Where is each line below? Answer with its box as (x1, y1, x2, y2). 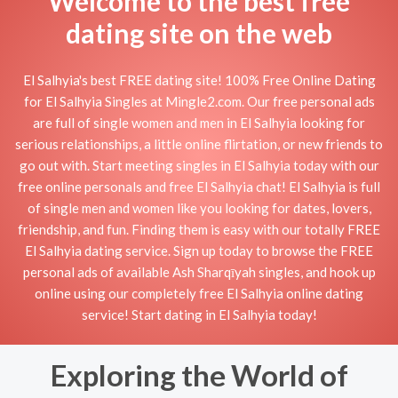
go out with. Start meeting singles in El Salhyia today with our (19, 156, 379, 173)
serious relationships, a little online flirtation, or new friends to (15, 135, 383, 152)
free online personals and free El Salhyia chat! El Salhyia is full (18, 178, 380, 195)
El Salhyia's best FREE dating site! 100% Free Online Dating (22, 71, 376, 88)
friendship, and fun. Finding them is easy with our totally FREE (18, 220, 380, 237)
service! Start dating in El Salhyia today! (81, 306, 317, 322)
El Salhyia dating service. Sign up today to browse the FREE (25, 242, 373, 259)
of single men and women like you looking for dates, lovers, (27, 199, 371, 216)
